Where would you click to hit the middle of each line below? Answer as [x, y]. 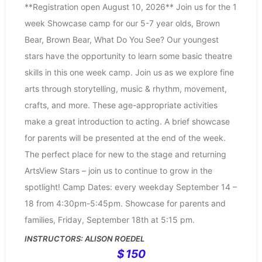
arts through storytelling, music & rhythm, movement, [126, 89]
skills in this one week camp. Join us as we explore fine [129, 73]
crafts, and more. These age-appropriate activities [121, 105]
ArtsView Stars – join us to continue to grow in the [118, 171]
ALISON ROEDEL [115, 239]
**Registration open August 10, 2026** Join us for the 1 [131, 7]
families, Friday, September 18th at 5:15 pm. [110, 220]
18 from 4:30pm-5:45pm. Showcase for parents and [125, 204]
